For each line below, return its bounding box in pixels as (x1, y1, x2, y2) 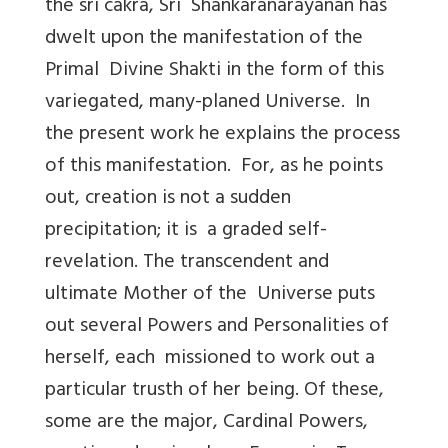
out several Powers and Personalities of (45, 308, 389, 346)
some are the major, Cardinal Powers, (45, 404, 368, 442)
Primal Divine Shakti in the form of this (45, 52, 384, 90)
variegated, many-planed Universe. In (45, 84, 370, 122)
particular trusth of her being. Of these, (45, 372, 389, 410)
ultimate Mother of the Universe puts (45, 276, 375, 314)
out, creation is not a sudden (45, 180, 291, 218)
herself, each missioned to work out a (45, 340, 375, 378)
